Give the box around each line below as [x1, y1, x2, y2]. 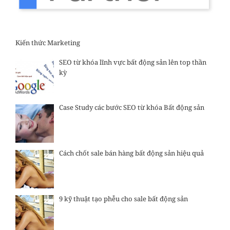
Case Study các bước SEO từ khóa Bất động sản [59, 103, 204, 112]
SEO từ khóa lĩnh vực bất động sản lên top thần [59, 57, 206, 67]
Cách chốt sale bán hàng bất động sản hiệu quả [59, 148, 204, 158]
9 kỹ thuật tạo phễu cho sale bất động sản [59, 194, 188, 203]
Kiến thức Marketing [15, 38, 80, 48]
